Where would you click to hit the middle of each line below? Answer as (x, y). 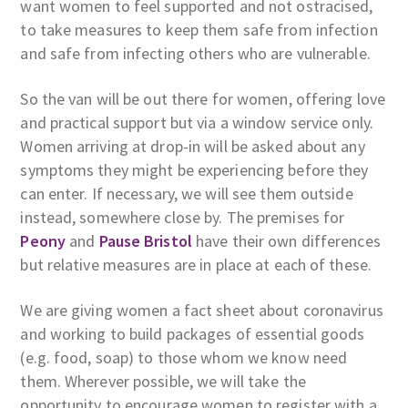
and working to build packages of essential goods (193, 333)
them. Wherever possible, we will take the (163, 381)
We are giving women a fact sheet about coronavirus (202, 310)
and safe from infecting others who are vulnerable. (195, 53)
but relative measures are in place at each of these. (196, 264)
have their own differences (286, 240)
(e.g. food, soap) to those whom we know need (184, 357)
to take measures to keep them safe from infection (199, 29)
